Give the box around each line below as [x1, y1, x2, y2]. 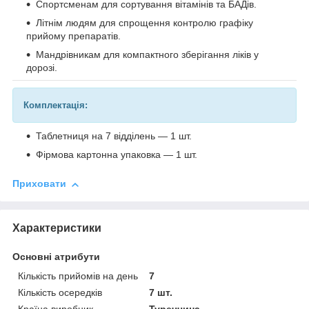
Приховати [12, 178, 66, 190]
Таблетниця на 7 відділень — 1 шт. [36, 130, 192, 142]
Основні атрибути [12, 251, 100, 263]
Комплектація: [23, 100, 88, 111]
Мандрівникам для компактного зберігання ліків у [36, 49, 259, 61]
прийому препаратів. [26, 30, 121, 42]
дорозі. [26, 62, 57, 74]
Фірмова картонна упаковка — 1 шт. [36, 149, 197, 161]
